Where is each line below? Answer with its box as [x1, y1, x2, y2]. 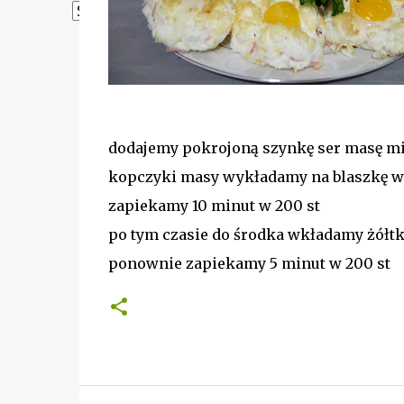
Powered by [71, 20, 159, 37]
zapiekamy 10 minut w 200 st [107, 196, 320, 215]
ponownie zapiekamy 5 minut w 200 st [107, 253, 390, 272]
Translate [194, 20, 257, 37]
